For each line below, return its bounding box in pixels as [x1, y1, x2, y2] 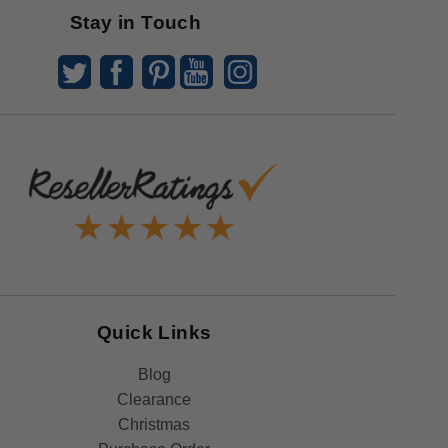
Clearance [117, 390, 192, 408]
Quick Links [97, 321, 212, 343]
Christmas [118, 415, 191, 433]
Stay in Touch [70, 11, 202, 33]
